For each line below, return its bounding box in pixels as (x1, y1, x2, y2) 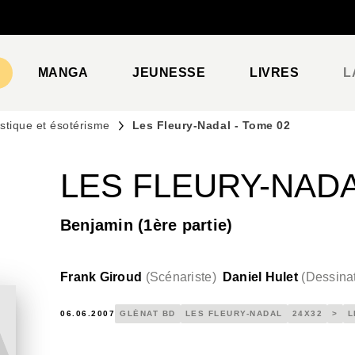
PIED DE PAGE (30, 21, 112, 33)
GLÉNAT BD (120, 309, 176, 318)
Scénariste (149, 270, 212, 284)
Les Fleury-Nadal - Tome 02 (132, 119, 291, 132)
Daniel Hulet (222, 270, 299, 284)
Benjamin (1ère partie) (60, 216, 233, 234)
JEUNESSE (132, 66, 206, 79)
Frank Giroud (60, 270, 143, 284)
